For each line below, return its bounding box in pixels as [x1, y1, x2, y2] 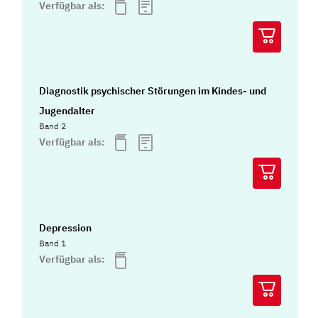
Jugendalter [39, 104, 96, 117]
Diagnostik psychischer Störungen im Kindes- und [39, 84, 267, 97]
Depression [39, 221, 92, 235]
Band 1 [39, 238, 67, 249]
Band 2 [39, 120, 67, 131]
